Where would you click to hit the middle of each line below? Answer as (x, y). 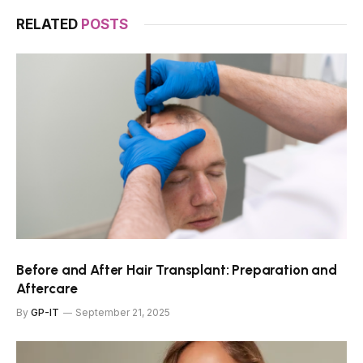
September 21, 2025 (123, 313)
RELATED (49, 24)
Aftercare (47, 289)
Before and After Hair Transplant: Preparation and (177, 270)
